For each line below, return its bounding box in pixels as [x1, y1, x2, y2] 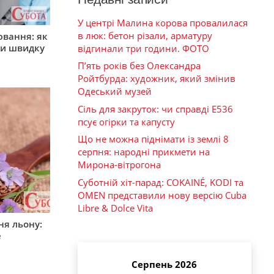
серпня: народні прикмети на [78, 146, 210, 158]
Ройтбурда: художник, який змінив [78, 72, 235, 85]
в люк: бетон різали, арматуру [78, 29, 212, 42]
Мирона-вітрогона [78, 158, 161, 171]
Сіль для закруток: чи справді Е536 [78, 102, 233, 115]
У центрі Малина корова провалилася [78, 16, 248, 29]
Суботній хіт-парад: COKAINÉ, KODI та [78, 176, 243, 188]
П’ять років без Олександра [78, 59, 201, 72]
